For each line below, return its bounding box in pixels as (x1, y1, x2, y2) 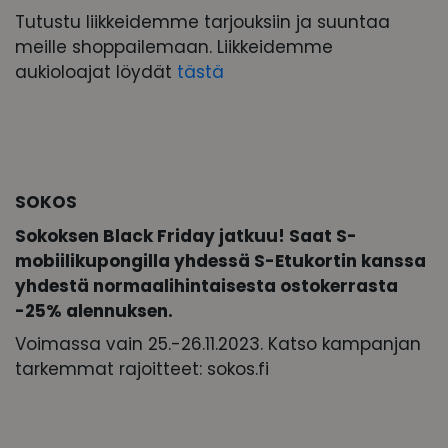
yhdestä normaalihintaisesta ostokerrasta (15, 273, 398, 298)
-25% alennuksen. (15, 298, 173, 323)
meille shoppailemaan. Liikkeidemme (15, 34, 333, 59)
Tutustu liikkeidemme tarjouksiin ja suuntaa (15, 9, 390, 34)
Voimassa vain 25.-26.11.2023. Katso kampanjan (15, 332, 421, 357)
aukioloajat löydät (15, 59, 177, 84)
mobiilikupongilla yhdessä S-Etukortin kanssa (15, 248, 426, 273)
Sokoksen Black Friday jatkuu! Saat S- (15, 223, 357, 248)
